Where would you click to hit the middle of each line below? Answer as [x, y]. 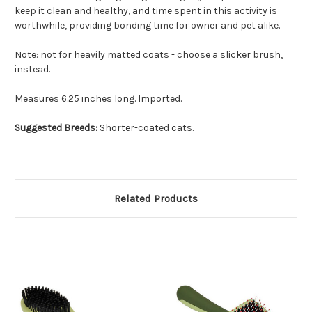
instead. [32, 70]
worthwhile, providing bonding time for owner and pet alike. [147, 26]
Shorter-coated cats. [146, 128]
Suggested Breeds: [56, 128]
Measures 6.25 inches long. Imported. [98, 99]
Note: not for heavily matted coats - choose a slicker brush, [149, 55]
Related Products [156, 199]
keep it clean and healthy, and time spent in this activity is [146, 11]
